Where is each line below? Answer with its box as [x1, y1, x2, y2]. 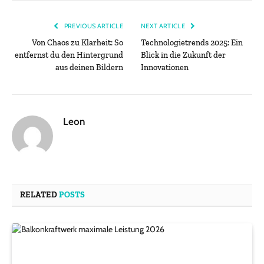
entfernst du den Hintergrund [15, 50, 123, 61]
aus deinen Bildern [55, 62, 123, 73]
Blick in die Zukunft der [141, 50, 226, 61]
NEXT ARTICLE [141, 22, 187, 31]
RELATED [20, 190, 60, 200]
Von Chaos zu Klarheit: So [32, 38, 123, 48]
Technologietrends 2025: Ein [141, 38, 243, 48]
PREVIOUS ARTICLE [62, 22, 123, 31]
